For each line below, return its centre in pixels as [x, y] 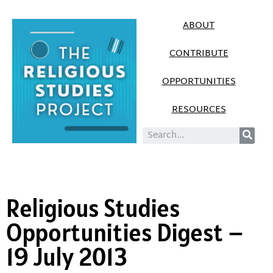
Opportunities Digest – [125, 232]
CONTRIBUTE [199, 54]
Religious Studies [93, 208]
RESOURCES [199, 110]
